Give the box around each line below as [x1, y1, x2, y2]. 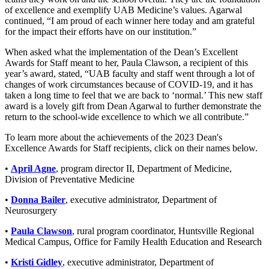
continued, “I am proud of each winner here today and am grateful [5, 15, 255, 26]
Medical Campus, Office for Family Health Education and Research [5, 236, 262, 247]
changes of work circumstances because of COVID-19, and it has [5, 79, 253, 89]
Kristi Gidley [11, 256, 62, 267]
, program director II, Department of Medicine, [56, 163, 232, 174]
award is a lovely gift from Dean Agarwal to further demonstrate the [5, 100, 261, 111]
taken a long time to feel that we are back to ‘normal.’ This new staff [5, 89, 262, 100]
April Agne [11, 163, 56, 174]
